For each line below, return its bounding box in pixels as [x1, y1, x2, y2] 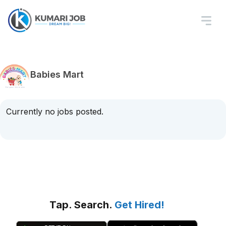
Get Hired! [115, 199, 164, 211]
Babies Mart [30, 69, 84, 80]
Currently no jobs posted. [6, 106, 103, 117]
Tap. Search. [49, 199, 115, 211]
